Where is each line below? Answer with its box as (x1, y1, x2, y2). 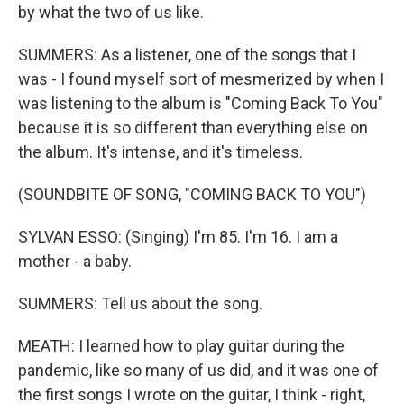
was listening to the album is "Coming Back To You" (18, 94, 383, 114)
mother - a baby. (18, 252, 132, 271)
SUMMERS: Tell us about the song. (18, 294, 262, 314)
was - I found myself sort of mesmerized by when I (18, 69, 384, 89)
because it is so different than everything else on (18, 118, 368, 138)
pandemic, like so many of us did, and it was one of (18, 361, 379, 381)
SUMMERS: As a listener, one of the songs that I (18, 45, 356, 65)
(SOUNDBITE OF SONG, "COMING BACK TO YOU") (18, 185, 366, 205)
